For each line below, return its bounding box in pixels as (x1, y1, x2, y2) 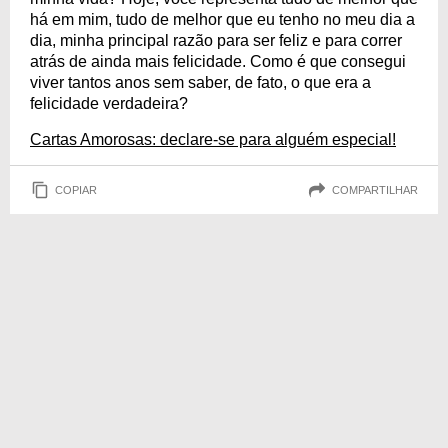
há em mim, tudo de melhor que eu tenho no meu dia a (30, 11, 415, 28)
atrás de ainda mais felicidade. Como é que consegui (30, 53, 406, 70)
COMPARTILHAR (332, 183, 418, 196)
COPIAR (55, 183, 97, 196)
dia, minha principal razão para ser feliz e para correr (30, 32, 402, 49)
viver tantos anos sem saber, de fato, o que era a (30, 74, 371, 91)
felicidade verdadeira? (30, 95, 188, 112)
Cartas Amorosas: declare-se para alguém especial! (30, 131, 396, 148)
